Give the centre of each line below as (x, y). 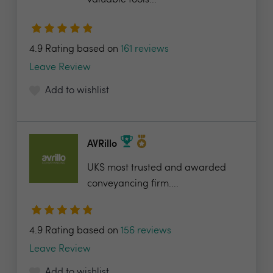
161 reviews (145, 49)
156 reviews (146, 231)
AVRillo (102, 145)
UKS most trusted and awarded (157, 168)
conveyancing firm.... (133, 184)
